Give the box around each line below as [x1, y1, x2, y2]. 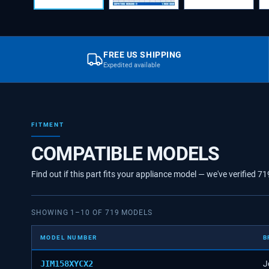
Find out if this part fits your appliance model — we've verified [31, 169, 258, 179]
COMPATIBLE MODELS [31, 142, 220, 165]
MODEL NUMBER [40, 233, 97, 241]
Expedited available [103, 61, 161, 69]
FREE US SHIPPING [103, 49, 182, 59]
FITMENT [31, 120, 65, 128]
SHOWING [31, 208, 71, 217]
